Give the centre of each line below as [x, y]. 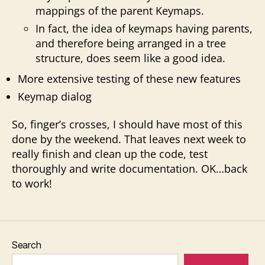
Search [27, 245]
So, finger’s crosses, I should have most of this [127, 124]
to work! [32, 183]
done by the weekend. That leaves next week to [129, 139]
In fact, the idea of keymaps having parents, [144, 28]
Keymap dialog [55, 96]
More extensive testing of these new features [129, 78]
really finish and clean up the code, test [110, 154]
